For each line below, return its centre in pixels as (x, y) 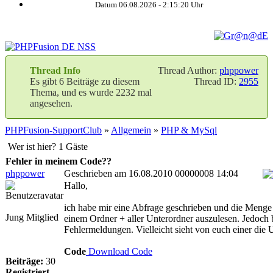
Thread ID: (216, 81)
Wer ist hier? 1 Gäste (48, 147)
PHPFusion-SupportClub (53, 130)
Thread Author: (189, 70)
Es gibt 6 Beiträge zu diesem (85, 81)
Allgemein (131, 130)
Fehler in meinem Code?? (58, 161)
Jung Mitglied (32, 217)
